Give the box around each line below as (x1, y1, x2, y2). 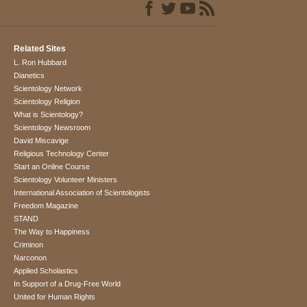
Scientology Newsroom (14, 123, 91, 132)
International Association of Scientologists (14, 188, 151, 197)
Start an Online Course (14, 162, 90, 171)
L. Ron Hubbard (14, 58, 67, 67)
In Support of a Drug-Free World (14, 280, 121, 288)
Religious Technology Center (14, 149, 110, 158)
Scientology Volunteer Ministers (14, 175, 118, 184)
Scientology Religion (14, 97, 81, 106)
